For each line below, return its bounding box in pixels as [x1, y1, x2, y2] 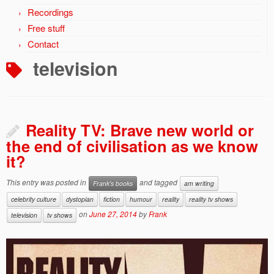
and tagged [138, 177, 179, 188]
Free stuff [28, 21, 65, 34]
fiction [103, 194, 120, 204]
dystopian [66, 194, 94, 204]
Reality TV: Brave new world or [26, 119, 254, 141]
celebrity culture [11, 194, 56, 204]
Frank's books [93, 179, 133, 188]
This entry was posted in [6, 177, 88, 188]
